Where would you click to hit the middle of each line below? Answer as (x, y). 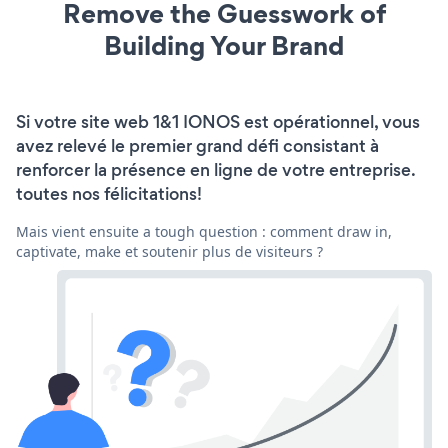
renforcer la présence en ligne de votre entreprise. (215, 169)
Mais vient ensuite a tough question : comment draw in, (204, 231)
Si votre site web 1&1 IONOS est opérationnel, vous (218, 121)
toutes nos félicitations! (109, 193)
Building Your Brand (224, 45)
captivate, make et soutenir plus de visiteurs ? (169, 251)
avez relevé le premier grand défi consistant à (197, 145)
